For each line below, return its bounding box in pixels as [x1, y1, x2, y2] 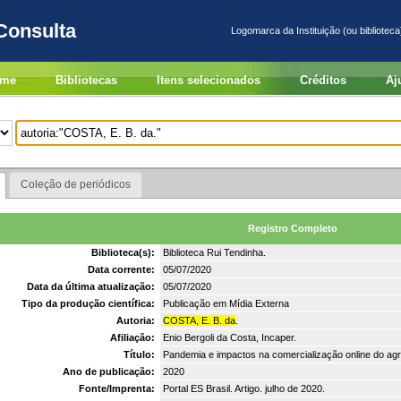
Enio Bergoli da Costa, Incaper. [163, 331, 296, 343]
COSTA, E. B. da [163, 314, 235, 326]
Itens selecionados [156, 73, 260, 87]
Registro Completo [247, 222, 337, 234]
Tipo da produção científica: [21, 297, 158, 309]
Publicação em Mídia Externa [163, 297, 289, 309]
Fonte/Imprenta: [79, 382, 158, 394]
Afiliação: [110, 331, 158, 343]
